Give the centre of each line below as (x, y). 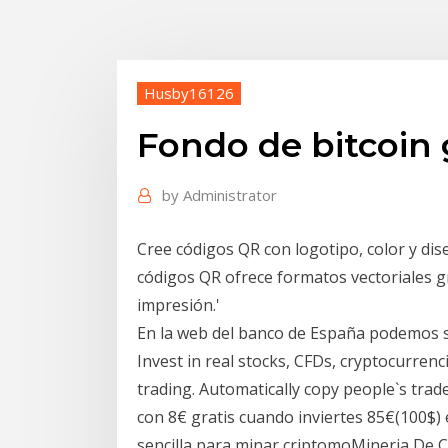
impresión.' (178, 304)
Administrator (230, 195)
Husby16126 (189, 92)
